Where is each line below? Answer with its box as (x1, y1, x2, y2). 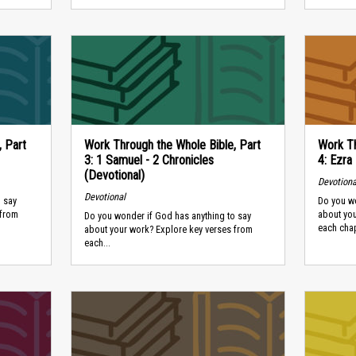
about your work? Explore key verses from (83, 223, 253, 236)
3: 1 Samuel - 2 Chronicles (83, 153, 214, 168)
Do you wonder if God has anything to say (83, 210, 251, 222)
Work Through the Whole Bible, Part (83, 137, 261, 153)
